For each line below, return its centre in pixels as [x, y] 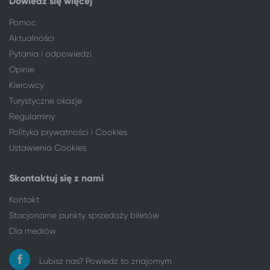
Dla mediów [33, 231]
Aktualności [32, 38]
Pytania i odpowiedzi [50, 53]
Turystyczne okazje [46, 100]
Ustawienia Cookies [48, 147]
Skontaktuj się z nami [56, 178]
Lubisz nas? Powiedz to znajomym [105, 261]
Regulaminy [32, 116]
